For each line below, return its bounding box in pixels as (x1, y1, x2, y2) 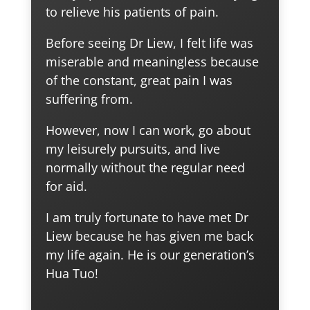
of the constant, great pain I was (46, 72, 233, 89)
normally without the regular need (46, 159, 246, 176)
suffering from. (46, 91, 134, 108)
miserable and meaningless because (46, 53, 259, 71)
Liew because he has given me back (46, 228, 254, 245)
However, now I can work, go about (46, 122, 251, 139)
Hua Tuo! (46, 265, 99, 282)
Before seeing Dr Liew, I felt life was (46, 35, 254, 52)
